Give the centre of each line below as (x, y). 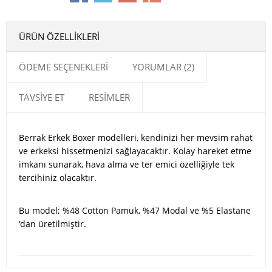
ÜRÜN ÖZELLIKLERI (59, 37)
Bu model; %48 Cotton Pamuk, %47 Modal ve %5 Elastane (135, 211)
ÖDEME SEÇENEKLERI (63, 67)
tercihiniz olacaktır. (58, 178)
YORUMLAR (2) (163, 67)
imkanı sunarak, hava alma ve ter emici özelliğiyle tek (127, 165)
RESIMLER (109, 97)
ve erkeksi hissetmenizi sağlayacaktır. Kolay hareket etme (135, 151)
